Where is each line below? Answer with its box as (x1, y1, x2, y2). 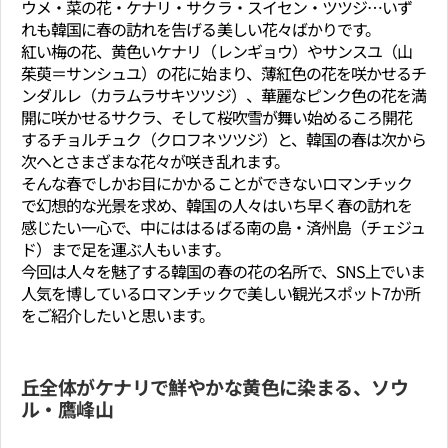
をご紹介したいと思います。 (21, 303, 215, 328)
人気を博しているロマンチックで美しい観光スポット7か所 (21, 281, 421, 306)
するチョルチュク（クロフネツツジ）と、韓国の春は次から (21, 127, 427, 152)
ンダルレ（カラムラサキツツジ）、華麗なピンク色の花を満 (21, 83, 427, 108)
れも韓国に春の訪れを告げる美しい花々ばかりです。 (21, 17, 380, 42)
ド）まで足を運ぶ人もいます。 (21, 237, 230, 262)
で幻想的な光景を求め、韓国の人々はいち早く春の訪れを (21, 193, 413, 218)
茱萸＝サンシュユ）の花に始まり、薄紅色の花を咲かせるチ (21, 61, 427, 86)
